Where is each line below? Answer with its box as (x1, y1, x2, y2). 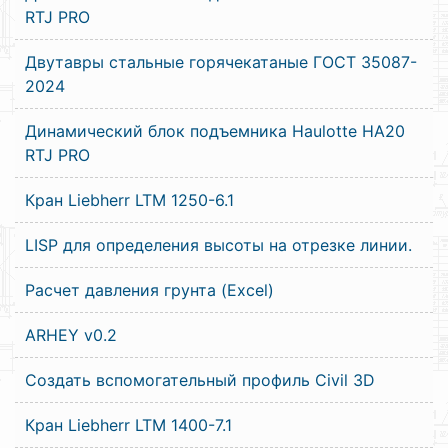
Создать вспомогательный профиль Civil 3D (25, 370, 375, 390)
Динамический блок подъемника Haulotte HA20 (25, 121, 405, 141)
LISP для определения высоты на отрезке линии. (25, 235, 412, 255)
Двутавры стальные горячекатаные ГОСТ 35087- (25, 52, 417, 72)
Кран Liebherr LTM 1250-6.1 (25, 190, 234, 210)
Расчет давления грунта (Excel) (25, 280, 274, 300)
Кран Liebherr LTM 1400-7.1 (25, 415, 232, 435)
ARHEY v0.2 (25, 325, 117, 345)
